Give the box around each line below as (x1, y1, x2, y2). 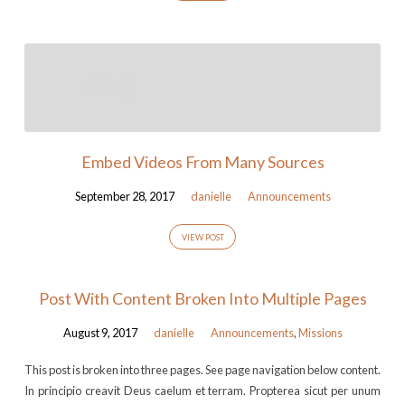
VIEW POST (181, 232, 224, 243)
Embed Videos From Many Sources (80, 151, 325, 172)
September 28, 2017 (74, 188, 174, 203)
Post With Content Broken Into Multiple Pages (38, 288, 367, 309)
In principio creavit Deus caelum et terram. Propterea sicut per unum (24, 382, 381, 398)
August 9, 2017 (62, 325, 137, 341)
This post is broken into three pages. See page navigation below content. (24, 362, 381, 377)
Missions (297, 325, 343, 341)
